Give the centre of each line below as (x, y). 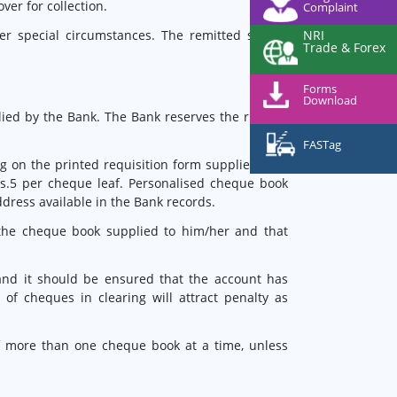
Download (330, 101)
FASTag (322, 145)
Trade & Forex (344, 47)
